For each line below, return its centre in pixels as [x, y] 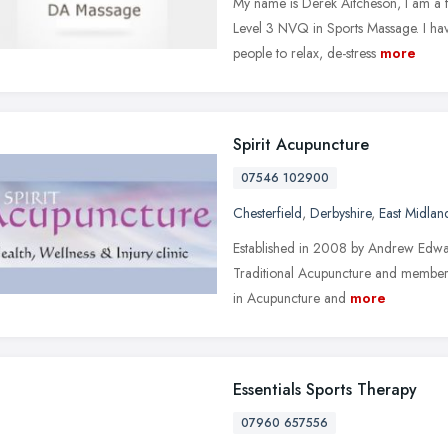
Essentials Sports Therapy [325, 389]
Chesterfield [267, 212]
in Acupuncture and [289, 297]
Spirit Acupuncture [301, 144]
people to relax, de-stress [304, 52]
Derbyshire [340, 212]
